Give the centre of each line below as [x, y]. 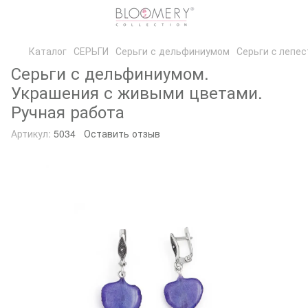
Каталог [48, 51]
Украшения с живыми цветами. [137, 92]
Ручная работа [68, 111]
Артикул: [31, 133]
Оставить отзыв [122, 133]
